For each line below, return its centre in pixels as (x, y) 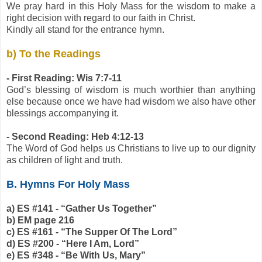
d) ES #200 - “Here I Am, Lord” (73, 244)
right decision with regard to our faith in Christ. (101, 18)
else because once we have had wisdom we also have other (131, 102)
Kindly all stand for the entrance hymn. (85, 30)
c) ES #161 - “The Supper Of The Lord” (92, 232)
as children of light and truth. (65, 160)
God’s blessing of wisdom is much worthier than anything (131, 90)
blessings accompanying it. (63, 113)
